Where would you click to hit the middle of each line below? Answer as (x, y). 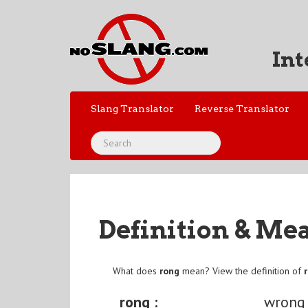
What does (136, 271)
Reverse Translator (242, 109)
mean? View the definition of (242, 271)
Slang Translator (132, 109)
